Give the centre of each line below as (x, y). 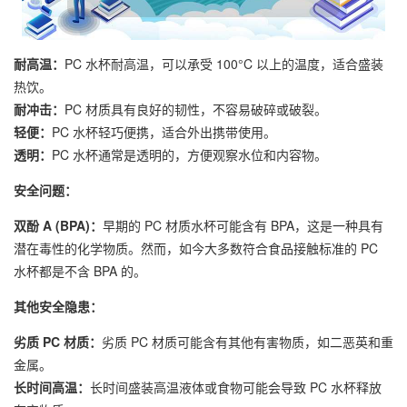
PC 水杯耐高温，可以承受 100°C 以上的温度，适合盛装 (224, 64)
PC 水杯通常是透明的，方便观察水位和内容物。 (189, 154)
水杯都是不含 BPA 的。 (80, 271)
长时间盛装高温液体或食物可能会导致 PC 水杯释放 (236, 387)
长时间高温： (52, 387)
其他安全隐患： (58, 306)
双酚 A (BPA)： (58, 225)
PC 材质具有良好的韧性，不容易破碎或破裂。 (196, 109)
